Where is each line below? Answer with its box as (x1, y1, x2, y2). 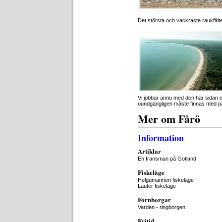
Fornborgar (138, 195, 171, 204)
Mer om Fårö (138, 111, 200, 127)
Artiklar (138, 146, 161, 156)
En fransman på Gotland (138, 156, 196, 162)
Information (138, 131, 184, 144)
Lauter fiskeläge (138, 183, 176, 189)
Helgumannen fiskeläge (138, 177, 194, 183)
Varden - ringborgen (138, 204, 185, 210)
